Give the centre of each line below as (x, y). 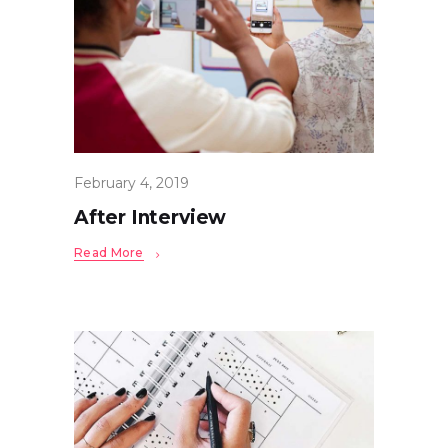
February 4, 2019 (131, 183)
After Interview (150, 218)
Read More (109, 253)
